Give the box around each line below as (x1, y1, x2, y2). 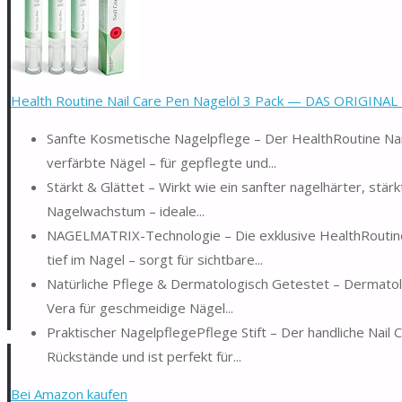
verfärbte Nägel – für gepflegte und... (47, 153, 276, 171)
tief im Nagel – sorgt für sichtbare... (47, 249, 263, 268)
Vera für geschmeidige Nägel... (47, 298, 233, 317)
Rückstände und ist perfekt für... (47, 346, 241, 365)
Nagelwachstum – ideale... (47, 201, 205, 220)
